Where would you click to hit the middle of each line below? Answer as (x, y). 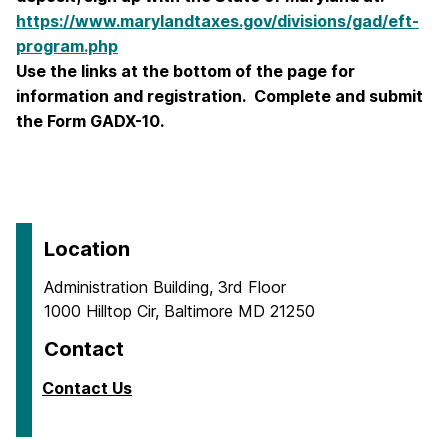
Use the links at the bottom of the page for (185, 71)
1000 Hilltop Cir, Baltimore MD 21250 (179, 311)
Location (87, 249)
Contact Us (87, 388)
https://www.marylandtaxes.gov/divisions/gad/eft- (217, 21)
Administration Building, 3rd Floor (165, 287)
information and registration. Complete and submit (219, 96)
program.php (67, 46)
